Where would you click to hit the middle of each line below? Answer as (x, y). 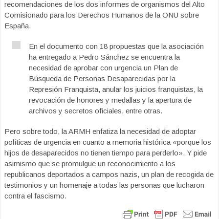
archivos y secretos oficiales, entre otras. (96, 111)
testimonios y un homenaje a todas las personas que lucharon (104, 185)
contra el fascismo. (35, 196)
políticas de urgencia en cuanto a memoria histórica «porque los (108, 142)
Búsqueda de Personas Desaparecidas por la (102, 78)
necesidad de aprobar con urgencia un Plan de (103, 68)
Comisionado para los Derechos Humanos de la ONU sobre (102, 15)
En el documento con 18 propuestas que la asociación (116, 46)
